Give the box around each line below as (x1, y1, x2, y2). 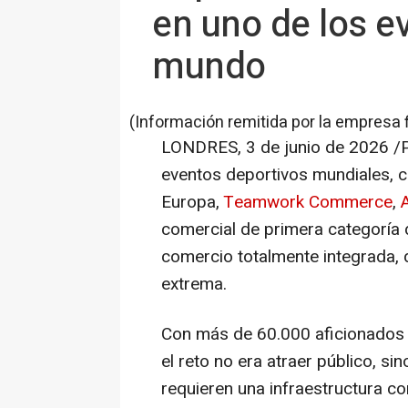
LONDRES (161, 135, 238, 160)
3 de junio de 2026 (246, 135, 389, 160)
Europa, (161, 189, 223, 215)
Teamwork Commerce (223, 189, 393, 215)
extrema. (161, 271, 227, 297)
